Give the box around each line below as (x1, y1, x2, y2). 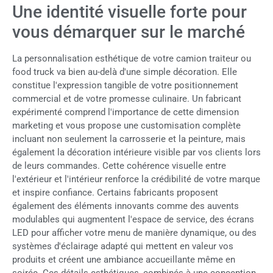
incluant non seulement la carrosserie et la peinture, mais (12, 133, 246, 145)
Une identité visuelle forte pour (12, 2, 247, 23)
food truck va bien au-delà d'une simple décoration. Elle (12, 66, 237, 78)
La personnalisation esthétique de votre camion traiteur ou (12, 53, 251, 65)
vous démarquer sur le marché (12, 22, 245, 43)
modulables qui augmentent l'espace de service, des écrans (12, 214, 254, 225)
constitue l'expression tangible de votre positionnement (12, 80, 238, 91)
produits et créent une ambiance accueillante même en (12, 254, 235, 266)
